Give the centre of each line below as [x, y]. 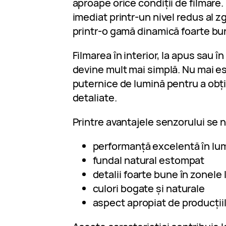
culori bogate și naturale [149, 189]
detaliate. [95, 98]
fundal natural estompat [149, 160]
